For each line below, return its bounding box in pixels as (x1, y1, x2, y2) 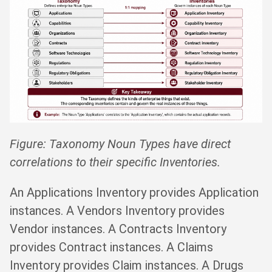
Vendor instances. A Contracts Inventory (10, 221, 226, 236)
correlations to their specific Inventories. (10, 154, 220, 169)
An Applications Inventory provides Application (10, 185, 259, 200)
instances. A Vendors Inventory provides (10, 203, 225, 218)
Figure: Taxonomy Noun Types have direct (10, 136, 231, 151)
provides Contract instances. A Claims (10, 239, 213, 254)
